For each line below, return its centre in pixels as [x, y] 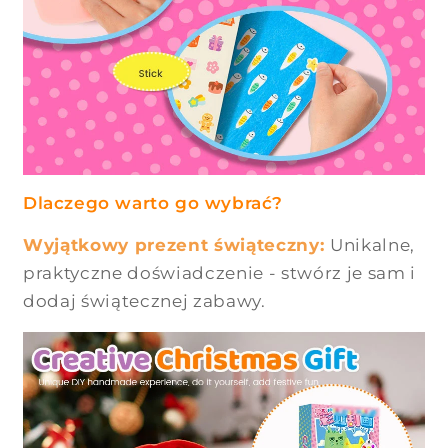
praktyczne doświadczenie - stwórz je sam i [219, 273]
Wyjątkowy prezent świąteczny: [176, 245]
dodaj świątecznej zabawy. [144, 301]
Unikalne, [372, 245]
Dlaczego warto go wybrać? [153, 203]
